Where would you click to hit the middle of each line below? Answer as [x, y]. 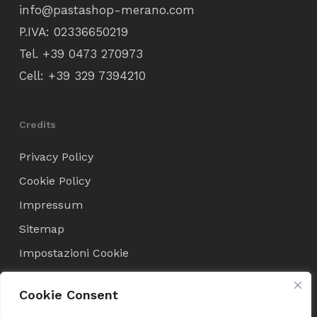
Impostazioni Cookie [74, 253]
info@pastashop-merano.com [106, 10]
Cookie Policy [54, 181]
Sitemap [41, 229]
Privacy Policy [56, 157]
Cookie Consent [69, 295]
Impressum [51, 205]
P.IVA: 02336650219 [73, 32]
